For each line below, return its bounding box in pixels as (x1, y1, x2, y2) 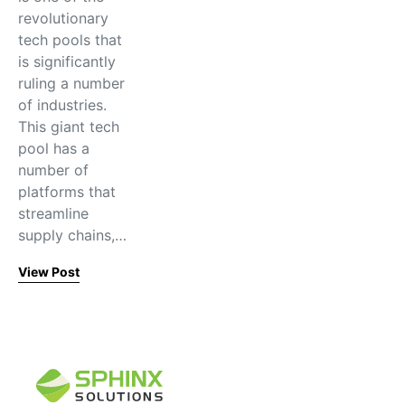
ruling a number (18, 74, 125, 92)
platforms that (18, 183, 116, 201)
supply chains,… (18, 226, 127, 244)
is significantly (18, 52, 116, 71)
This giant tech (18, 118, 119, 136)
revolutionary (18, 9, 108, 27)
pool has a (18, 139, 89, 157)
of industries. (18, 96, 107, 114)
